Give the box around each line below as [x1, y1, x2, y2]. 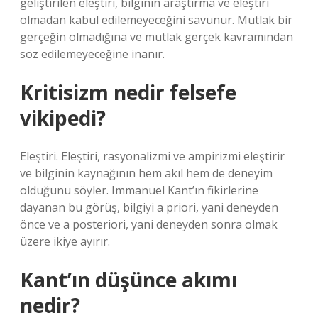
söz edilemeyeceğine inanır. [20, 46, 165, 62]
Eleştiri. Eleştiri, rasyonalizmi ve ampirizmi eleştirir [20, 148, 285, 164]
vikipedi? [20, 104, 106, 131]
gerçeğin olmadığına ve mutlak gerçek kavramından [20, 29, 293, 45]
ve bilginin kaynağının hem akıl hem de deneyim [20, 165, 273, 181]
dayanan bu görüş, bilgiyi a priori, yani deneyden [20, 199, 278, 215]
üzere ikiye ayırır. [20, 234, 110, 249]
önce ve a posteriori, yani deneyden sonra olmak [20, 216, 278, 232]
